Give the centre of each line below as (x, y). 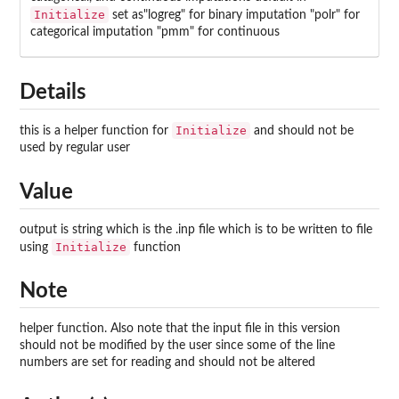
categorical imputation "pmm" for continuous (155, 33)
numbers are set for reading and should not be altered (167, 363)
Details (53, 93)
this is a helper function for (96, 131)
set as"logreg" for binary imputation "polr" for (234, 16)
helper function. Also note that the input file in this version (180, 329)
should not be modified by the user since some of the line (177, 346)
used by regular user (75, 148)
